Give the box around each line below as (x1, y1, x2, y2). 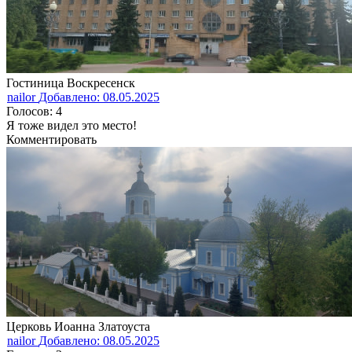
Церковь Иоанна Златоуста (6, 319, 150, 333)
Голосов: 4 (6, 104, 62, 118)
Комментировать (6, 132, 97, 146)
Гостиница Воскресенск (6, 75, 135, 90)
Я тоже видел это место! (6, 118, 137, 132)
